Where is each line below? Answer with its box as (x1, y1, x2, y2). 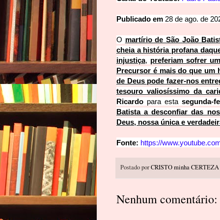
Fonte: (116, 138, 140, 147)
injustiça (116, 55, 145, 64)
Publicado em (116, 14, 165, 23)
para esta (143, 97, 182, 106)
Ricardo (116, 97, 143, 106)
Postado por (120, 163, 151, 171)
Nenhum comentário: (116, 191, 218, 207)
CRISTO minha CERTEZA (151, 163, 219, 171)
